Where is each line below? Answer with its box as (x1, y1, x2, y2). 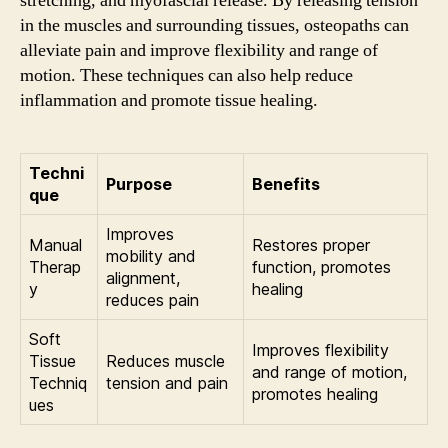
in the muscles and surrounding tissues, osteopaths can (20, 14, 409, 37)
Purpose (106, 174, 172, 194)
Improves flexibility (252, 340, 389, 360)
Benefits (252, 174, 320, 194)
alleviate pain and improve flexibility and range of (20, 39, 378, 62)
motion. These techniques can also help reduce (20, 64, 353, 87)
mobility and (106, 246, 196, 266)
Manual (29, 235, 82, 255)
